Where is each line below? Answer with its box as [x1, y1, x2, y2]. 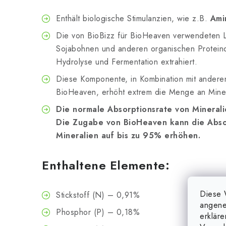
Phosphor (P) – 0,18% [56, 206, 140, 218]
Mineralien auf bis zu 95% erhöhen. [56, 130, 200, 141]
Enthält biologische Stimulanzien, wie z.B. [56, 13, 210, 24]
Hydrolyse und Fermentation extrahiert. [56, 56, 197, 68]
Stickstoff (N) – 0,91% [56, 189, 140, 201]
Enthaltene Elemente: [42, 156, 169, 174]
